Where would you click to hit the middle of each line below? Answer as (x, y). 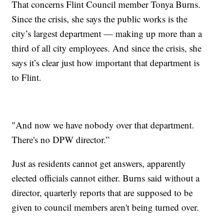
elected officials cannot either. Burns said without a (106, 178)
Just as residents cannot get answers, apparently (99, 163)
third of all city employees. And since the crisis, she (107, 48)
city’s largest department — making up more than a (107, 33)
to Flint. (30, 77)
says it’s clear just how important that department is (106, 62)
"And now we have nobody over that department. (103, 125)
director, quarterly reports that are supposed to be (102, 192)
